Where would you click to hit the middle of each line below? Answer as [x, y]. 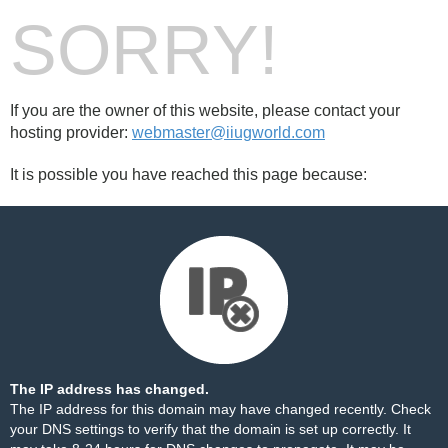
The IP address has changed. [109, 389]
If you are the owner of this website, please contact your [205, 110]
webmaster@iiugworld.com [228, 132]
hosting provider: [71, 132]
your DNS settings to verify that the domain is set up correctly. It [210, 429]
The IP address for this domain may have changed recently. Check [220, 409]
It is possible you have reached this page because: [188, 174]
